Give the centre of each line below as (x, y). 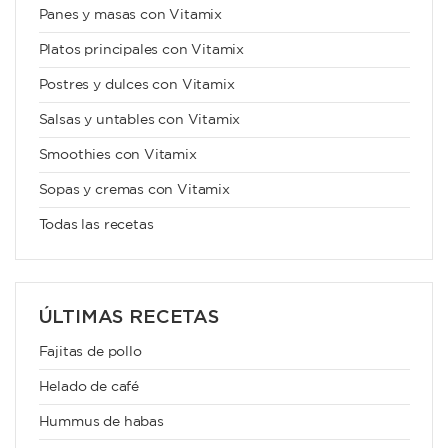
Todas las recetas (96, 225)
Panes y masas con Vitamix (130, 15)
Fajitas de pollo (90, 352)
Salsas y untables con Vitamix (139, 120)
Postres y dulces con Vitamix (136, 85)
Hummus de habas (101, 422)
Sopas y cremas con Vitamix (134, 190)
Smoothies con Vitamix (117, 155)
